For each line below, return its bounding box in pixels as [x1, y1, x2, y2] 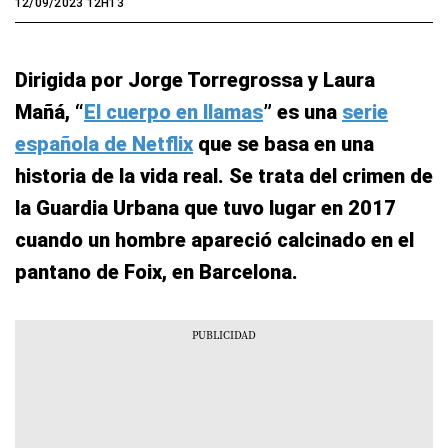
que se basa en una [193, 132, 374, 156]
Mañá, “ [15, 100, 84, 124]
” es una [263, 100, 342, 124]
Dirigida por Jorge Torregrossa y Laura [15, 68, 375, 92]
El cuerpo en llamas [84, 100, 263, 124]
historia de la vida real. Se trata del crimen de [15, 164, 433, 188]
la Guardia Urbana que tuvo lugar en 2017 [15, 196, 396, 220]
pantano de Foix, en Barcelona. [15, 260, 298, 284]
